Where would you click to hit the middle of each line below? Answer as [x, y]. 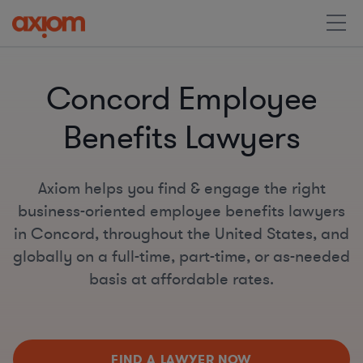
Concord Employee [181, 99]
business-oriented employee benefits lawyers [181, 211]
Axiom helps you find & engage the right [181, 188]
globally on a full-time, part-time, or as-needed [181, 256]
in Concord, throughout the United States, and [181, 234]
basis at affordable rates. [181, 279]
